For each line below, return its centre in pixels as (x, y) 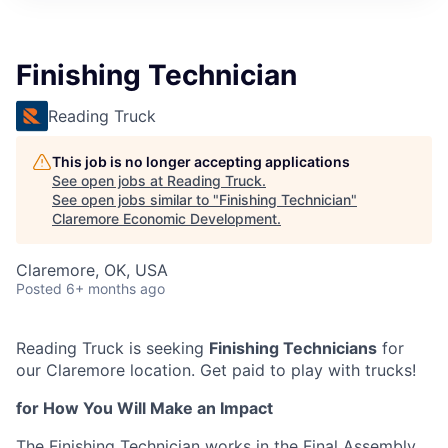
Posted (39, 288)
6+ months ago (115, 288)
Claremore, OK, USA (92, 270)
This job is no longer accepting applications (201, 161)
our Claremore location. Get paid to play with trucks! (216, 370)
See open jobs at (109, 180)
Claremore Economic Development (164, 218)
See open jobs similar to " (135, 199)
